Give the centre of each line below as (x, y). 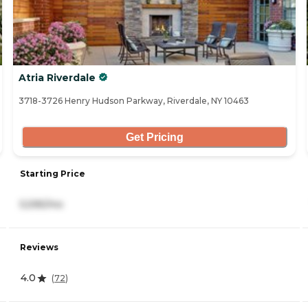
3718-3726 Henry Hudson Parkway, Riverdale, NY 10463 (134, 101)
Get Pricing (154, 137)
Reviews (39, 247)
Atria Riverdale (57, 78)
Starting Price (53, 174)
